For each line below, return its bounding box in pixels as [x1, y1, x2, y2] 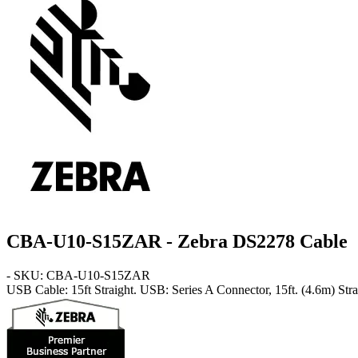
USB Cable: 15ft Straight [6, 282, 133, 296]
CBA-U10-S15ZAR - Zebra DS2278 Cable [6, 230, 348, 252]
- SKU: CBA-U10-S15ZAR [6, 268, 150, 282]
